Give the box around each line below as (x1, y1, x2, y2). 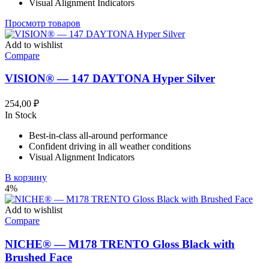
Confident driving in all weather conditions (29, 141, 191, 152)
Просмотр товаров (5, 17, 80, 28)
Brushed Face (5, 250, 72, 264)
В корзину (5, 172, 47, 183)
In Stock (5, 110, 37, 121)
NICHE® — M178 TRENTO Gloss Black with (5, 237, 235, 250)
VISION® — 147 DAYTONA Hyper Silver (5, 72, 215, 85)
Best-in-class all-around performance (29, 130, 168, 141)
